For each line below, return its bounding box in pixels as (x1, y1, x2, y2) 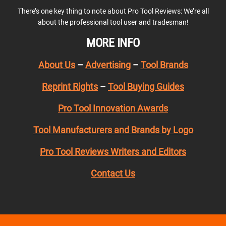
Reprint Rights (42, 81, 98, 92)
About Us (38, 59, 75, 70)
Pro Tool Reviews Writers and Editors (40, 146, 186, 157)
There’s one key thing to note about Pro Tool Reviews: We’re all (17, 7, 209, 15)
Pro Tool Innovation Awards (58, 102, 168, 114)
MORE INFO (86, 35, 140, 50)
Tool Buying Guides (108, 81, 184, 92)
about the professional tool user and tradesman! (37, 18, 189, 26)
